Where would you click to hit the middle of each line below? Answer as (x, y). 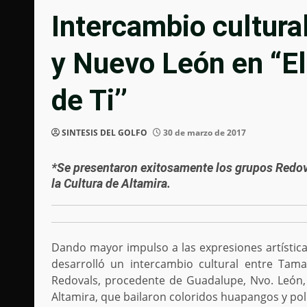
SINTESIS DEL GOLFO (105, 133)
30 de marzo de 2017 (204, 133)
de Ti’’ (89, 101)
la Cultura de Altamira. (111, 184)
